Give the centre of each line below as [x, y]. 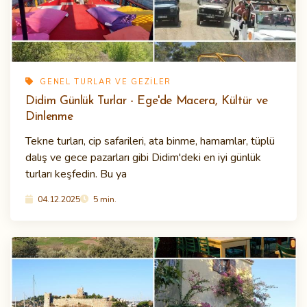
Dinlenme [49, 117]
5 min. [104, 199]
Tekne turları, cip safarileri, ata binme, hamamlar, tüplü [150, 142]
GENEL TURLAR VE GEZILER [104, 82]
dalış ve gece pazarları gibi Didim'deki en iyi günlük [143, 158]
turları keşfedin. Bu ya [76, 174]
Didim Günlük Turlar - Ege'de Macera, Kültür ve [147, 101]
